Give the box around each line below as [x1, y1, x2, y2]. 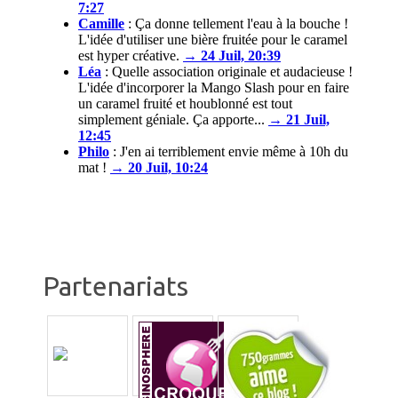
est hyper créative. [78, 48, 179, 64]
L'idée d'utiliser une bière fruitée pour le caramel [78, 32, 347, 48]
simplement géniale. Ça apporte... [78, 112, 265, 128]
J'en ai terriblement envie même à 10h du [120, 144, 348, 160]
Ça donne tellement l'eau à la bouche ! [135, 16, 348, 32]
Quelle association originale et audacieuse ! [112, 64, 353, 80]
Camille [78, 16, 124, 32]
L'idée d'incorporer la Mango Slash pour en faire [78, 80, 349, 96]
